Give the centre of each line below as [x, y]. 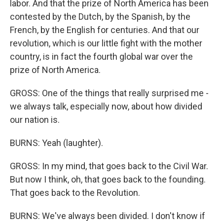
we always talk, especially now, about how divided [106, 106]
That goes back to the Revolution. [75, 193]
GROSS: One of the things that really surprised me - [109, 93]
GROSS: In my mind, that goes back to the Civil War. [109, 166]
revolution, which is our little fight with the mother [106, 43]
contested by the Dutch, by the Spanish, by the [100, 17]
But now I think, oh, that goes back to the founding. [108, 179]
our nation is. [35, 120]
